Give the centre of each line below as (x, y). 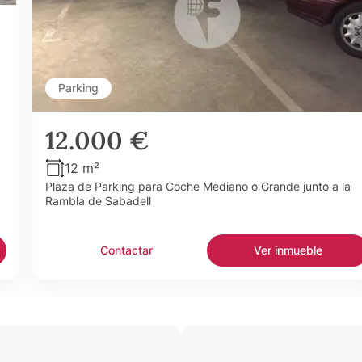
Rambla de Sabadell (98, 200)
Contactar (126, 250)
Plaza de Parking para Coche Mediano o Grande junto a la (198, 186)
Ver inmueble (288, 250)
